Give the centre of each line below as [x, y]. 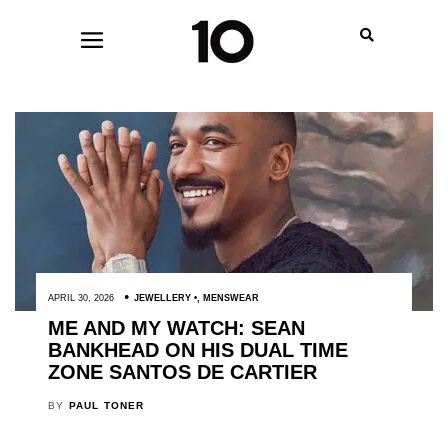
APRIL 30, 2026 [80, 298]
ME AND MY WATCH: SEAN [176, 328]
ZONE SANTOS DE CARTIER [182, 372]
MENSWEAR [230, 298]
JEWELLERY [162, 298]
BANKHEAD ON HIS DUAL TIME [197, 350]
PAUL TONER [106, 405]
